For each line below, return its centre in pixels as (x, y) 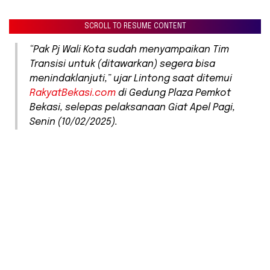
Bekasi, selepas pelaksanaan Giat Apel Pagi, (132, 108)
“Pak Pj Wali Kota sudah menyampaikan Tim (129, 50)
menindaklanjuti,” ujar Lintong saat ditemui (131, 79)
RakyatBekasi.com (73, 93)
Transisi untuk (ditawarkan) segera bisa (122, 64)
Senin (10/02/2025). (74, 122)
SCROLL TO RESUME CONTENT (135, 27)
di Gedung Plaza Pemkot (173, 93)
